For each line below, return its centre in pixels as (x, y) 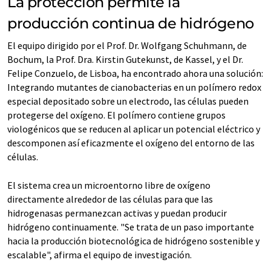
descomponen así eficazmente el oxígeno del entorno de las (131, 143)
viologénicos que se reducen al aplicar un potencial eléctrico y (134, 129)
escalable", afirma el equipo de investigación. (100, 255)
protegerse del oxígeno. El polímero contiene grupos (116, 115)
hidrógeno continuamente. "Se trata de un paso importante (131, 227)
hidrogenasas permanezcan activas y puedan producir (117, 213)
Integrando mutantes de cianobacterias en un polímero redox (134, 87)
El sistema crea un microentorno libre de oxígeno (109, 185)
